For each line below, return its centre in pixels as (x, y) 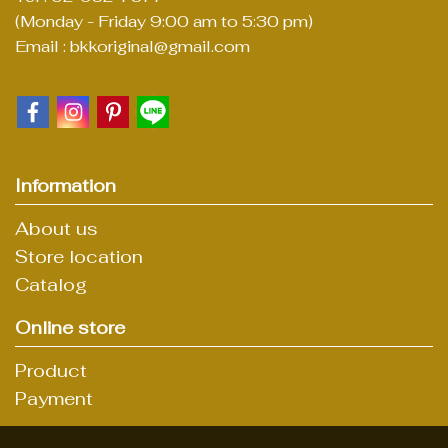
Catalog (51, 284)
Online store (70, 327)
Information (65, 185)
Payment (54, 398)
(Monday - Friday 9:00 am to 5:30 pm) (164, 21)
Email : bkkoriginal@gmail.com (132, 46)
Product (51, 370)
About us (56, 228)
